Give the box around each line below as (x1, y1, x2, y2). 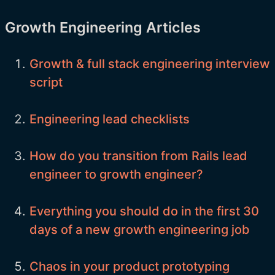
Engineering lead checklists (29, 111, 190, 126)
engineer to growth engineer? (29, 166, 203, 182)
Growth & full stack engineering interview (29, 56, 270, 71)
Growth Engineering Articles (5, 18, 201, 36)
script (29, 74, 63, 90)
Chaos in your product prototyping (29, 258, 230, 274)
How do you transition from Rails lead (29, 148, 247, 163)
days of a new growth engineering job (29, 222, 250, 237)
